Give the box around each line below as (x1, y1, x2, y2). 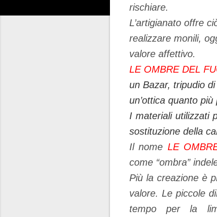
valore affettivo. (129, 48, 196, 59)
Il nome (129, 141, 168, 152)
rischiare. (129, 2, 169, 13)
